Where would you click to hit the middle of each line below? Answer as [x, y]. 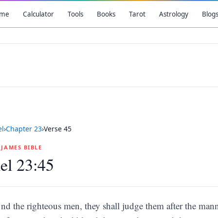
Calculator [38, 14]
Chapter [20, 129]
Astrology [173, 14]
